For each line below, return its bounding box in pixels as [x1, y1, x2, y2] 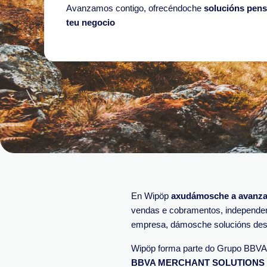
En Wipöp [131, 191, 171, 201]
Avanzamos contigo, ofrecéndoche [66, 2, 204, 13]
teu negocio [66, 17, 115, 27]
